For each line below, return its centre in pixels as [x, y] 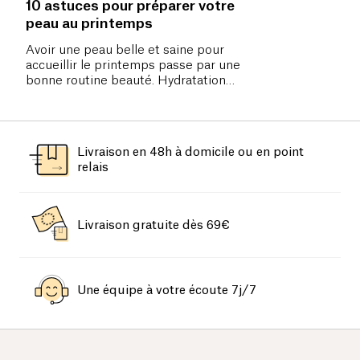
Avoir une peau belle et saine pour [125, 51]
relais [93, 168]
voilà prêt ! [56, 112]
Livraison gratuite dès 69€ [153, 225]
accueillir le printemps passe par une [133, 66]
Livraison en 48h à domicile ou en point [190, 153]
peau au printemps [89, 24]
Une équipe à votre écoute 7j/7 [167, 290]
